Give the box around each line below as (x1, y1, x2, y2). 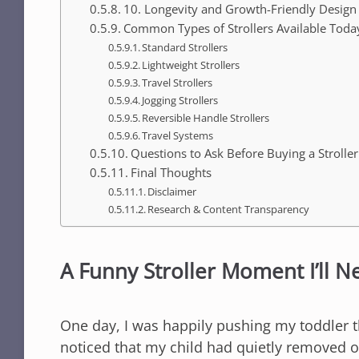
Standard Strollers (142, 39, 228, 54)
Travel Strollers (142, 75, 213, 90)
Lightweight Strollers (142, 57, 240, 72)
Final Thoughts (130, 163, 212, 180)
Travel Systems (142, 127, 214, 143)
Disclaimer (147, 184, 197, 199)
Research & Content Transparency (147, 201, 310, 216)
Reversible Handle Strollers (142, 110, 270, 125)
